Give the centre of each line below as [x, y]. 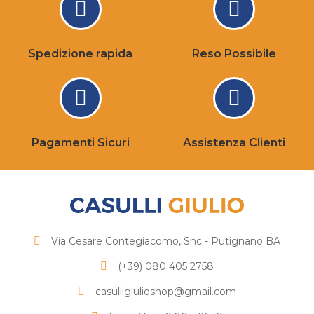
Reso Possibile [234, 53]
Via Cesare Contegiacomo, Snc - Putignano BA [166, 241]
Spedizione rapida [80, 53]
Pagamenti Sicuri [80, 142]
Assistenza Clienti [234, 142]
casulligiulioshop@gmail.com [166, 292]
